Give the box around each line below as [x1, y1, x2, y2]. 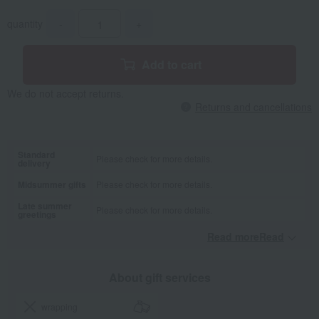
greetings [18, 208, 56, 221]
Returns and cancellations [195, 100, 312, 115]
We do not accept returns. [7, 86, 124, 101]
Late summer [18, 199, 72, 213]
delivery [18, 157, 51, 170]
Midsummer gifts [18, 178, 86, 192]
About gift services [108, 269, 211, 286]
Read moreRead [207, 229, 284, 244]
